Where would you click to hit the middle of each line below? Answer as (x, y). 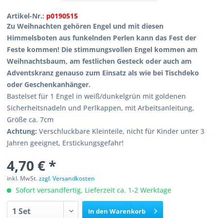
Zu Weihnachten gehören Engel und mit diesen (85, 26)
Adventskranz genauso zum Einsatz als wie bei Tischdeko (103, 73)
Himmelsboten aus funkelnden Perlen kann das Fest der (102, 38)
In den (98, 211)
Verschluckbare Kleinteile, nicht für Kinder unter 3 (121, 131)
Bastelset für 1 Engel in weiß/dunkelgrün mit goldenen (97, 96)
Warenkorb (128, 211)
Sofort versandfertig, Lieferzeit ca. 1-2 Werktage (93, 190)
